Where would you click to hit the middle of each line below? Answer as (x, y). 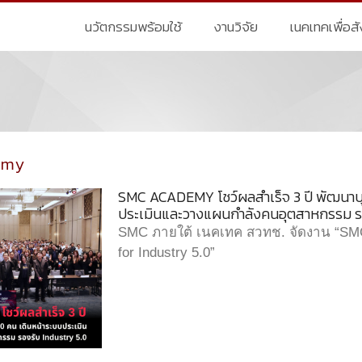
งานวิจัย (236, 27)
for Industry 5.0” (166, 253)
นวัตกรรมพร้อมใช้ (134, 27)
